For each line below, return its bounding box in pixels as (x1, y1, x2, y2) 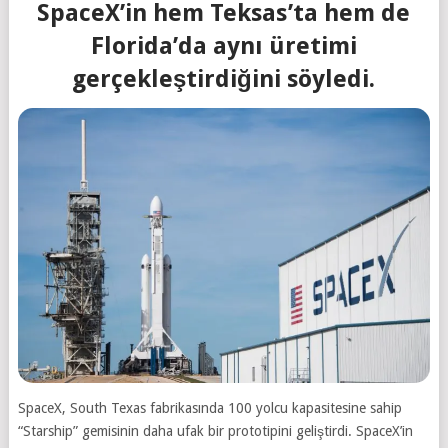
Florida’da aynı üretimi (90, 32, 357, 61)
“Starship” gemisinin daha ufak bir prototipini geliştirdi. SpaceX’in (17, 423, 413, 440)
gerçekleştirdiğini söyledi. (72, 65, 376, 94)
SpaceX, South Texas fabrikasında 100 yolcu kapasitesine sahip (17, 400, 402, 417)
